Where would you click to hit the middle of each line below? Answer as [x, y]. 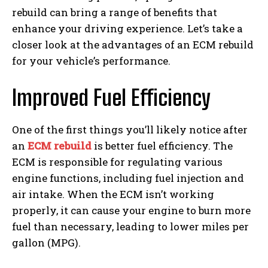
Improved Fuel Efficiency [111, 98]
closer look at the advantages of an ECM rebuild [133, 44]
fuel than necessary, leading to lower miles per [130, 226]
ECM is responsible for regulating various [117, 162]
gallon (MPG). [48, 242]
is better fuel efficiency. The [162, 145]
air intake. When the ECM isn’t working [113, 194]
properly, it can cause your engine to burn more [131, 210]
